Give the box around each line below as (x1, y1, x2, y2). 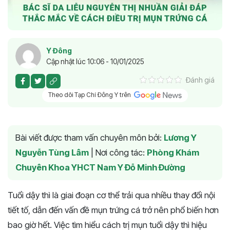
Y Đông (46, 46, 72, 55)
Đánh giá (186, 75, 215, 84)
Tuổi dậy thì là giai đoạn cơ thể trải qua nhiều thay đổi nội (8, 190, 215, 201)
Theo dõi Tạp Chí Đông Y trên (48, 91, 133, 99)
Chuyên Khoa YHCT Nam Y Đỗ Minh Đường (15, 162, 185, 173)
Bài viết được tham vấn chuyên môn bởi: (15, 132, 164, 143)
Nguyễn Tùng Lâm (15, 147, 89, 158)
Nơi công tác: (95, 147, 147, 158)
